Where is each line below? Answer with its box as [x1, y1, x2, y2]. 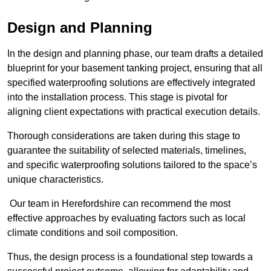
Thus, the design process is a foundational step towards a [7, 252, 253, 263]
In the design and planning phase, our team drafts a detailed [7, 48, 263, 59]
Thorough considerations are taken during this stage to [7, 131, 240, 142]
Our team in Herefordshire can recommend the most [7, 198, 230, 209]
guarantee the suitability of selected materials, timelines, [7, 145, 246, 156]
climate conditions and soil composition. [7, 227, 180, 238]
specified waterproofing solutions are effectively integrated [7, 77, 255, 88]
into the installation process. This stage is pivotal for [7, 92, 227, 103]
